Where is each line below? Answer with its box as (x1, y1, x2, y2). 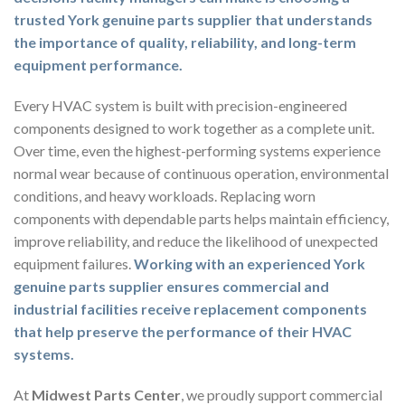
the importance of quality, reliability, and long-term (14, 33, 356, 52)
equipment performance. (14, 56, 183, 74)
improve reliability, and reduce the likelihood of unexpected (14, 232, 378, 250)
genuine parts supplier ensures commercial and (14, 278, 329, 296)
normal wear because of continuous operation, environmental (14, 165, 389, 183)
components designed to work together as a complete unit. (14, 119, 374, 137)
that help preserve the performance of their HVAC (14, 323, 352, 341)
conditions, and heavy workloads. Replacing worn (14, 187, 316, 205)
